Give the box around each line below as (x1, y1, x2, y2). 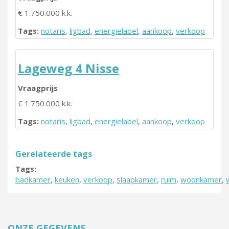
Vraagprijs (18, 83, 58, 93)
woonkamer (180, 174, 222, 185)
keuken (55, 174, 79, 185)
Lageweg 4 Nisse (18, 60, 119, 77)
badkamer (15, 174, 51, 185)
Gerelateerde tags (15, 148, 92, 159)
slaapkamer (117, 174, 157, 185)
